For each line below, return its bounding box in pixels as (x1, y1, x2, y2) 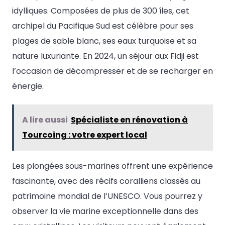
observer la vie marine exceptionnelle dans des (12, 205, 198, 217)
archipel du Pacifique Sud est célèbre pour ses (12, 20, 193, 32)
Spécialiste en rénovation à (71, 114, 188, 126)
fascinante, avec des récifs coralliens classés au (12, 175, 200, 187)
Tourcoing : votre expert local (22, 129, 147, 141)
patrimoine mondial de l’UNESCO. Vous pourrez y (12, 190, 202, 202)
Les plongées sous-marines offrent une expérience (12, 160, 213, 172)
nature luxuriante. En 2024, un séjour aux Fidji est (12, 50, 199, 62)
